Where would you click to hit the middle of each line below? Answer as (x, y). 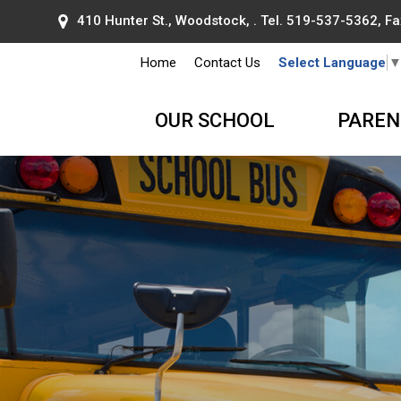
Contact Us (227, 63)
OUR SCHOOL (214, 120)
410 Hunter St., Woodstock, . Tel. (181, 21)
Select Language (332, 63)
